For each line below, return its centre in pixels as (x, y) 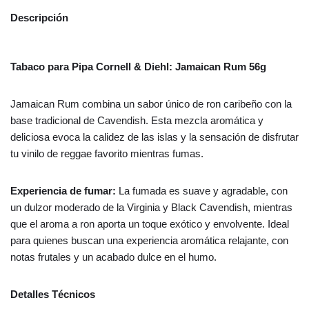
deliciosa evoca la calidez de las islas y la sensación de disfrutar (154, 137)
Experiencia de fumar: (64, 191)
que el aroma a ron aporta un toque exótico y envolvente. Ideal (150, 224)
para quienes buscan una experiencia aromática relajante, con (149, 241)
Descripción (39, 17)
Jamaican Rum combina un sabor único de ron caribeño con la (151, 104)
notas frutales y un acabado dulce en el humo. (113, 257)
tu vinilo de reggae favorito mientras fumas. (107, 154)
